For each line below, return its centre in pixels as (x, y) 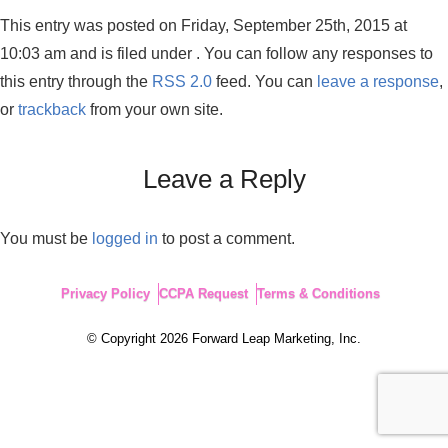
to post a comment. (226, 238)
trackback (52, 109)
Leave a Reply (224, 179)
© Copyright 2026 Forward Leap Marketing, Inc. (224, 338)
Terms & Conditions (318, 293)
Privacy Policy (105, 293)
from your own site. (154, 109)
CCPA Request (203, 293)
